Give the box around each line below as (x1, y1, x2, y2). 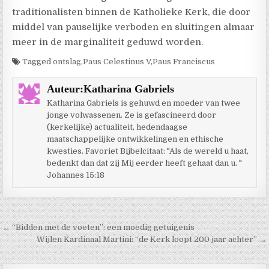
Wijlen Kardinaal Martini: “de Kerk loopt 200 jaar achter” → (36, 234, 267, 244)
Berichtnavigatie (2, 219, 113, 237)
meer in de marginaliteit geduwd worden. (12, 36, 204, 47)
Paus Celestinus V (83, 56, 151, 66)
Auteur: (46, 82, 83, 95)
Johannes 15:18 (46, 170, 104, 180)
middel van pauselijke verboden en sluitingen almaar (12, 21, 255, 32)
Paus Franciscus (153, 56, 216, 66)
